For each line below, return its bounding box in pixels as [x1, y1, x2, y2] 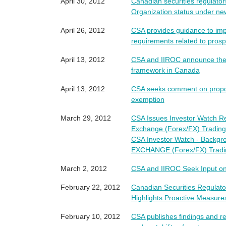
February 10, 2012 [60, 212, 120, 220]
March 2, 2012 [60, 164, 107, 173]
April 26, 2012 [60, 26, 105, 34]
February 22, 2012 [60, 183, 120, 191]
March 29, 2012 [60, 114, 111, 122]
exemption [131, 95, 164, 103]
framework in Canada [131, 66, 200, 74]
